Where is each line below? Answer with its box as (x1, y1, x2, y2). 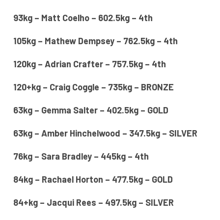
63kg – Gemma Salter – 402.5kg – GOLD (13, 105, 168, 116)
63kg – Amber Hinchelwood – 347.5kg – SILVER (13, 128, 197, 139)
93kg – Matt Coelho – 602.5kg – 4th (13, 12, 153, 24)
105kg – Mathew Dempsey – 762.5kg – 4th (13, 35, 178, 47)
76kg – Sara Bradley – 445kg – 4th (13, 151, 149, 162)
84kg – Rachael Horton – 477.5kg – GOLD (13, 174, 173, 185)
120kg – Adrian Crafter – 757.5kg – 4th (13, 58, 166, 70)
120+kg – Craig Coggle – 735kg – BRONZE (13, 82, 174, 93)
